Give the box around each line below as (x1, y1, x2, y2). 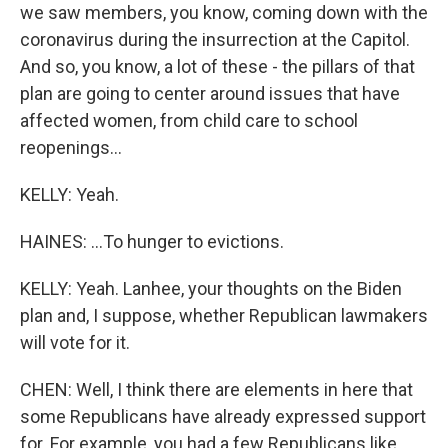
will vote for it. (20, 332, 130, 353)
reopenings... (20, 137, 122, 158)
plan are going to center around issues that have (20, 83, 400, 104)
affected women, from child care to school (20, 110, 358, 131)
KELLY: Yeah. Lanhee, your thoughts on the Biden (20, 278, 402, 299)
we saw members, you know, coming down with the (20, 2, 428, 23)
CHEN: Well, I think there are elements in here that (20, 379, 413, 400)
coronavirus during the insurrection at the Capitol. (20, 29, 410, 50)
